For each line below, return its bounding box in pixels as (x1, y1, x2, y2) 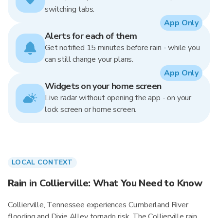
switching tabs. (45, 4, 95, 15)
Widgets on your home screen (45, 80, 162, 92)
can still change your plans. (45, 54, 133, 65)
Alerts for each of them (45, 30, 137, 42)
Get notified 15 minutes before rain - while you (45, 42, 200, 53)
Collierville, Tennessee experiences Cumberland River (8, 200, 188, 210)
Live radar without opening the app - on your (45, 92, 192, 103)
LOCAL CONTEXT (12, 158, 73, 167)
